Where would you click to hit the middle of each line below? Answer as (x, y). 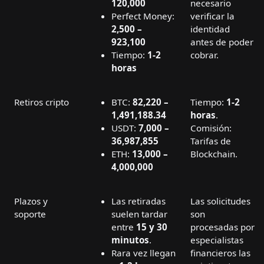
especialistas (217, 240)
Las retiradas (138, 201)
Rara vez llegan (143, 253)
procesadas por (222, 227)
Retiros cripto (42, 102)
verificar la (212, 16)
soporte (30, 214)
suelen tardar (139, 214)
